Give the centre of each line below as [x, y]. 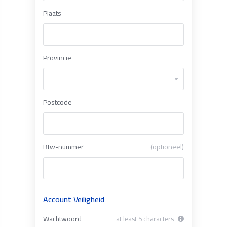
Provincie [57, 58]
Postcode [57, 102]
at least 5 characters [145, 219]
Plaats [52, 13]
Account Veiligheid [73, 199]
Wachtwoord [62, 219]
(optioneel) [167, 147]
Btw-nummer [63, 147]
